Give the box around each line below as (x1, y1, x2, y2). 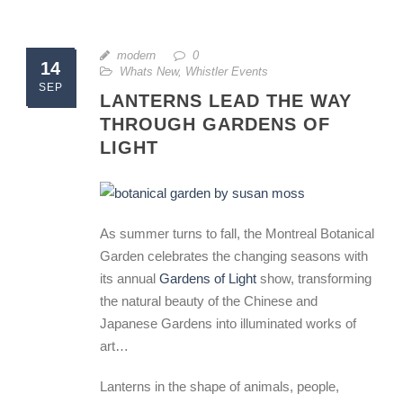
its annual (100, 271, 159, 286)
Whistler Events (185, 65, 268, 78)
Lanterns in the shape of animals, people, (100, 379, 339, 394)
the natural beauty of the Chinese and (100, 293, 318, 309)
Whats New (120, 65, 178, 78)
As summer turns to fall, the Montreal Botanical (100, 226, 374, 241)
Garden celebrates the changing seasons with (100, 248, 368, 264)
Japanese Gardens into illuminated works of (100, 316, 356, 331)
